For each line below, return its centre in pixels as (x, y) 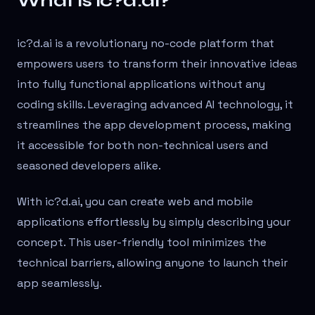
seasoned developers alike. (89, 166)
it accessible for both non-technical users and (142, 146)
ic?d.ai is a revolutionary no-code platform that (146, 44)
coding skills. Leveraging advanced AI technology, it (155, 105)
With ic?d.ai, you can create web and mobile (135, 202)
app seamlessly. (59, 283)
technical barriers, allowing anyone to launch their (152, 263)
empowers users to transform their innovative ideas (157, 64)
